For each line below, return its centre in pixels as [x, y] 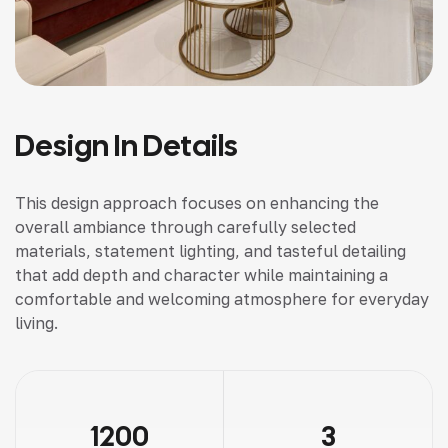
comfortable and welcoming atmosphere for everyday [222, 299]
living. [36, 323]
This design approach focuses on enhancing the [197, 203]
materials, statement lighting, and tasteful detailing [210, 251]
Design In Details [126, 145]
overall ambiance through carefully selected [185, 227]
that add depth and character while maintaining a [201, 275]
